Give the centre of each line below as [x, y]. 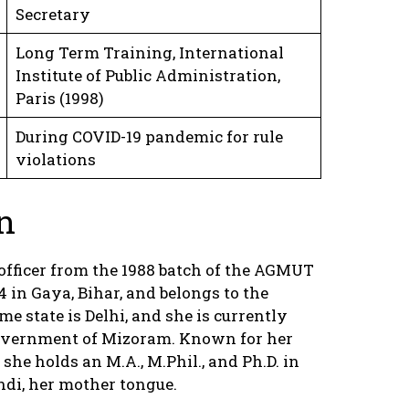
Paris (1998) [59, 98]
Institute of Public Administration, [147, 75]
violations [55, 159]
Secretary [52, 14]
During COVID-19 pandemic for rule [149, 136]
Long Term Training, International [149, 52]
